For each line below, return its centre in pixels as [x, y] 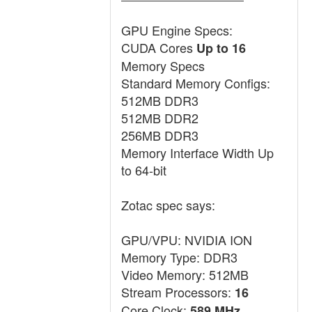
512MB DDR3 [160, 100]
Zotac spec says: [168, 205]
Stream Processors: [178, 292]
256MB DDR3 [160, 135]
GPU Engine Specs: [177, 30]
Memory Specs [163, 65]
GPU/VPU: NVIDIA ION [187, 240]
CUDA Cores [159, 47]
